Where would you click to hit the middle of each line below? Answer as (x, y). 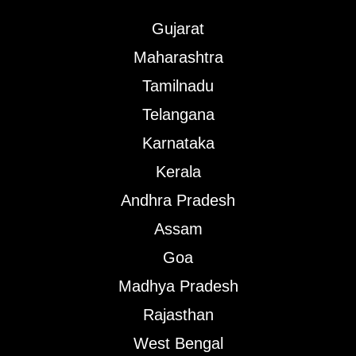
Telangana (178, 114)
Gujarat (178, 28)
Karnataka (178, 143)
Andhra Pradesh (178, 200)
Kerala (178, 171)
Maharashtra (178, 57)
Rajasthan (178, 314)
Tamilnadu (178, 85)
